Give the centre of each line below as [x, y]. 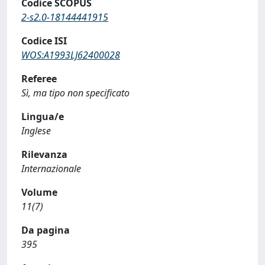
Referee [39, 79]
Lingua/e [43, 117]
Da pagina [46, 230]
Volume [39, 192]
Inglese [36, 131]
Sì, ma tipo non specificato [75, 93]
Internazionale [51, 169]
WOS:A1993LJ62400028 [71, 55]
